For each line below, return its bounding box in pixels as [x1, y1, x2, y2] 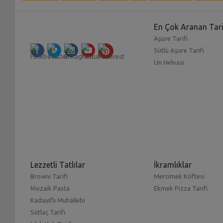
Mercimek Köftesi [153, 173, 205, 180]
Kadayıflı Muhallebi [30, 197, 86, 204]
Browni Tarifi [30, 173, 68, 180]
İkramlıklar [153, 160, 192, 170]
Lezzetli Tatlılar [30, 160, 86, 170]
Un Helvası [153, 58, 184, 66]
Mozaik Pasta [30, 185, 70, 192]
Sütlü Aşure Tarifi [153, 46, 204, 54]
